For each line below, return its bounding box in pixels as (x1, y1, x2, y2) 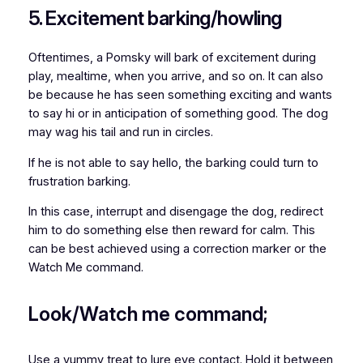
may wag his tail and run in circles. (28, 125, 213, 140)
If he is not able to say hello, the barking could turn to (28, 155, 318, 170)
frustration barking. (28, 173, 130, 189)
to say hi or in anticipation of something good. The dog (28, 106, 328, 122)
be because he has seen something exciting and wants (28, 88, 332, 103)
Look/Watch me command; (28, 302, 267, 327)
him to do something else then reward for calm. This (28, 223, 315, 238)
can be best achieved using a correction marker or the (28, 241, 327, 257)
